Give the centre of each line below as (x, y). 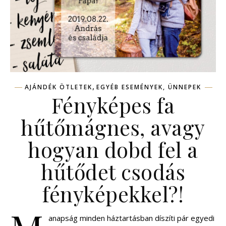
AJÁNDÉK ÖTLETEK (59, 87)
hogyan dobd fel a (113, 150)
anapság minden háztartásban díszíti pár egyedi (131, 218)
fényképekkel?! (113, 194)
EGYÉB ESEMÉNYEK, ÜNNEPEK (149, 87)
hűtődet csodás (113, 172)
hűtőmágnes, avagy (113, 127)
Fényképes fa (113, 105)
